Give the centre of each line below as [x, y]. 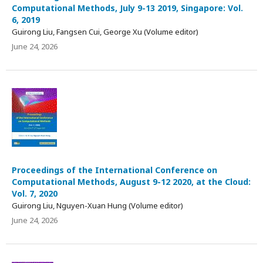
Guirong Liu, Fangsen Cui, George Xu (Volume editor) [105, 31]
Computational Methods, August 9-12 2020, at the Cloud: [131, 181]
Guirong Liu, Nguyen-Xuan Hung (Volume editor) [97, 205]
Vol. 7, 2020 [35, 193]
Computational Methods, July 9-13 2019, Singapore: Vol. [127, 8]
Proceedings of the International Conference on [114, 170]
